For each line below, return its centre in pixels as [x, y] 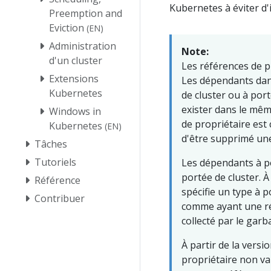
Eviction [67, 28]
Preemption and [86, 13]
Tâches [51, 144]
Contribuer [60, 198]
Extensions [74, 78]
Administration [83, 46]
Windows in [75, 111]
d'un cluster [76, 60]
